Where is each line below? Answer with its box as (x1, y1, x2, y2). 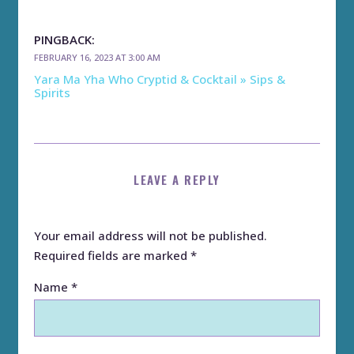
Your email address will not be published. (34, 227, 267, 243)
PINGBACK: (34, 31, 95, 47)
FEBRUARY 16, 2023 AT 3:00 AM (34, 51, 160, 63)
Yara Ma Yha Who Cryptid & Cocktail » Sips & (34, 70, 285, 87)
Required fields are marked (34, 247, 190, 263)
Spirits (34, 84, 70, 100)
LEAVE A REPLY (134, 170, 220, 188)
